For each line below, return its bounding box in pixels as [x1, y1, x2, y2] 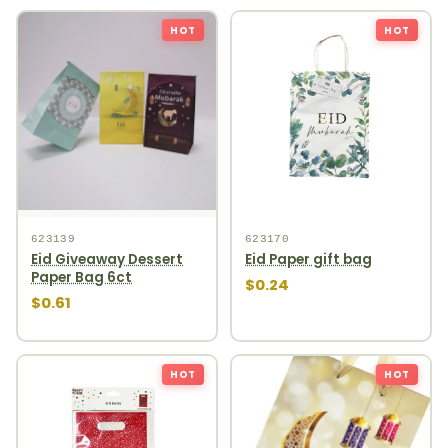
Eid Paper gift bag [245, 250, 373, 270]
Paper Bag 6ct [31, 268, 133, 288]
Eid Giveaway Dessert [31, 250, 184, 270]
